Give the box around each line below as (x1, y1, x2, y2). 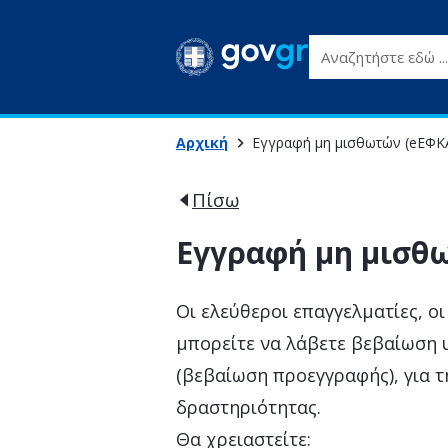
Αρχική (176, 133, 228, 152)
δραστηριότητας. (176, 395, 321, 419)
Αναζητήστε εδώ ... (308, 35, 446, 57)
